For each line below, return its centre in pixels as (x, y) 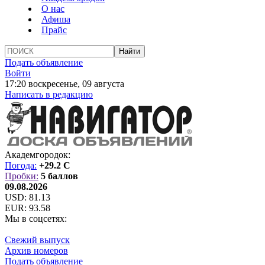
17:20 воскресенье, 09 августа (64, 84)
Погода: (21, 165)
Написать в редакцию (49, 94)
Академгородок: (38, 155)
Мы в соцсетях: (36, 219)
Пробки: (22, 176)
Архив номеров (36, 251)
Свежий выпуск (37, 240)
